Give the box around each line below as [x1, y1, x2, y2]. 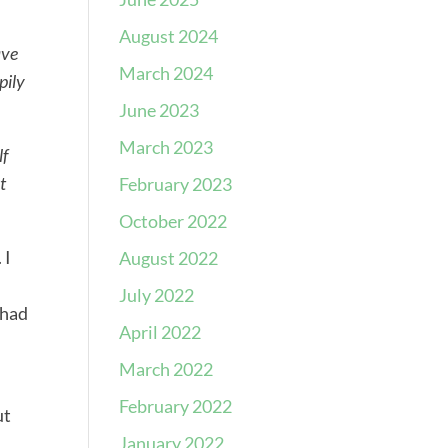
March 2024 [119, 62, 214, 84]
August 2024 [119, 25, 219, 47]
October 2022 [119, 210, 228, 232]
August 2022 [119, 247, 219, 269]
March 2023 [119, 136, 214, 158]
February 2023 [119, 173, 233, 195]
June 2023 [119, 99, 200, 121]
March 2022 [119, 358, 214, 380]
